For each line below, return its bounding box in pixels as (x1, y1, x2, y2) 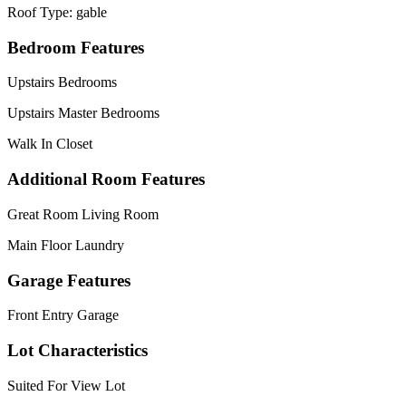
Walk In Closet (7, 136, 92, 152)
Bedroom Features (7, 37, 144, 57)
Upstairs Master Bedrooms (7, 105, 159, 121)
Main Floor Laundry (7, 237, 124, 253)
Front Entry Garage (7, 307, 119, 324)
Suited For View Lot (7, 377, 125, 393)
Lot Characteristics (7, 340, 148, 360)
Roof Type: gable (7, 4, 107, 20)
